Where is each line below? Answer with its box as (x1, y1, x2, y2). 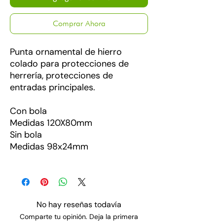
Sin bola (10, 129, 42, 141)
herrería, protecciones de (10, 70, 113, 82)
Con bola (10, 105, 47, 117)
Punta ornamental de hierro (10, 46, 122, 58)
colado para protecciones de (10, 58, 129, 70)
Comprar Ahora (52, 19, 106, 29)
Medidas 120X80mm (10, 117, 92, 129)
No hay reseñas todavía (37, 199, 121, 210)
